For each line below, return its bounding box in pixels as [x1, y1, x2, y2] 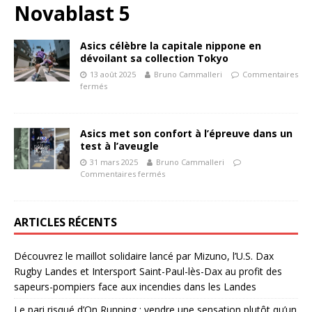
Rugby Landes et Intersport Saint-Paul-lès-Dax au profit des [14, 265, 282, 278]
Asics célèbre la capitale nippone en [80, 39, 261, 52]
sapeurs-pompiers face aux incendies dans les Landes [14, 280, 256, 293]
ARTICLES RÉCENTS [14, 214, 117, 230]
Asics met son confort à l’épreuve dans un [80, 127, 292, 140]
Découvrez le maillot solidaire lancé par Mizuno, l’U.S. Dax [14, 249, 274, 263]
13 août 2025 [90, 69, 136, 79]
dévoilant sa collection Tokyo [80, 52, 228, 65]
